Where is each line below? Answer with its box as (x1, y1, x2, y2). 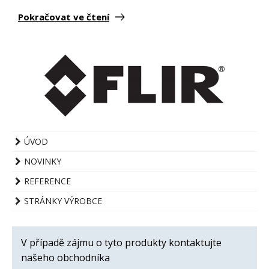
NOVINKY (23, 155, 61, 167)
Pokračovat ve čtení (18, 10, 109, 23)
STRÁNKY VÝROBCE (23, 195, 102, 207)
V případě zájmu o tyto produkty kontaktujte (21, 235, 222, 249)
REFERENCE (23, 175, 71, 187)
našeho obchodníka (21, 250, 110, 264)
